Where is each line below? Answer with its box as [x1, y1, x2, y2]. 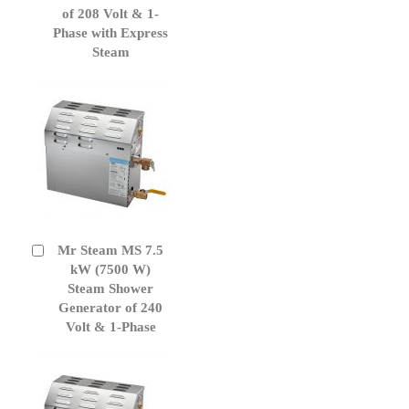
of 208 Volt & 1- [62, 5, 159, 21]
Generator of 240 [58, 299, 163, 315]
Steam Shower [68, 280, 153, 296]
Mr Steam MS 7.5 [58, 242, 163, 257]
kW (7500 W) [70, 261, 151, 277]
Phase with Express [53, 25, 168, 40]
